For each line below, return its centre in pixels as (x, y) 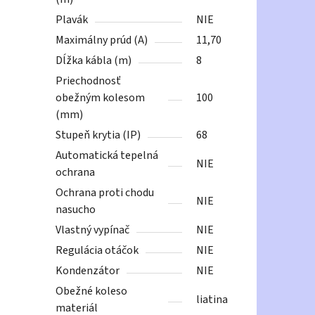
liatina (212, 300)
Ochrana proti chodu (105, 193)
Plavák (72, 20)
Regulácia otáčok (97, 251)
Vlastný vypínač (93, 230)
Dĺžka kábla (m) (94, 61)
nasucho (76, 210)
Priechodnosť (89, 81)
